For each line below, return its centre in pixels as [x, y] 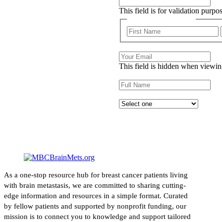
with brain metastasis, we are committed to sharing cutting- [95, 186]
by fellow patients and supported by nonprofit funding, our [95, 206]
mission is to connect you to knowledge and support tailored [97, 217]
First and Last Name [162, 19]
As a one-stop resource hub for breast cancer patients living [96, 175]
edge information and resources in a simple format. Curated [96, 196]
